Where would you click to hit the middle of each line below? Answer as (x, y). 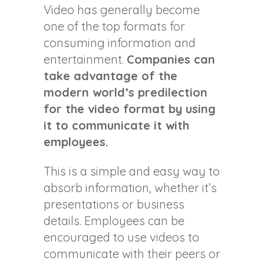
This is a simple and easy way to (132, 171)
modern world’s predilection (126, 93)
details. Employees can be (114, 221)
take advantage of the (110, 76)
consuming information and (120, 43)
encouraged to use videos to (121, 237)
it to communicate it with (116, 126)
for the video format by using (130, 109)
